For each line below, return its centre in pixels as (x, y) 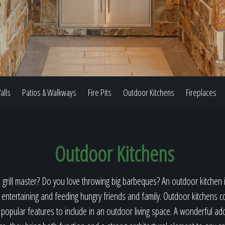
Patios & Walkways (49, 92)
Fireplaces (201, 92)
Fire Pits (100, 92)
